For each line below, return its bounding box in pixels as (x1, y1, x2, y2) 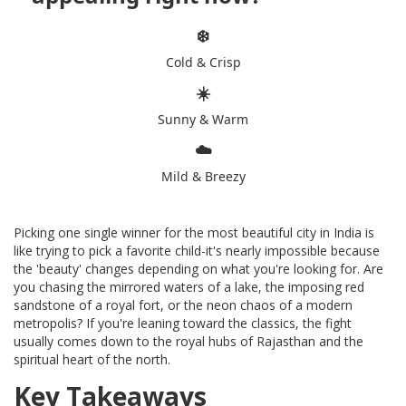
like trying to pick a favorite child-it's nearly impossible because (14, 242, 380, 260)
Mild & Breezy (160, 168, 246, 186)
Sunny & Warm (158, 111, 248, 129)
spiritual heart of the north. (14, 351, 170, 369)
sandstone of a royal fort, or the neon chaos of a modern (14, 296, 353, 314)
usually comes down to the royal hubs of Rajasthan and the (14, 333, 363, 351)
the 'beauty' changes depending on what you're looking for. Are (14, 260, 383, 278)
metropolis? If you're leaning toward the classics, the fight (14, 314, 352, 333)
